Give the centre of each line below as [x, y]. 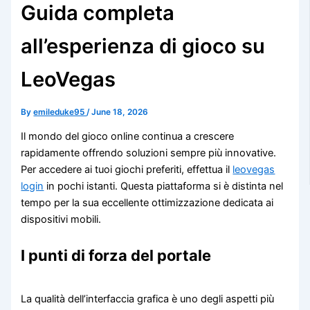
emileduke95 [60, 112]
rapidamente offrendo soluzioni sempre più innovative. [149, 153]
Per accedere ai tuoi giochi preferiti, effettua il [127, 170]
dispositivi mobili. [61, 220]
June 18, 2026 [120, 112]
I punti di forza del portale [116, 256]
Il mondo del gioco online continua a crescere [128, 137]
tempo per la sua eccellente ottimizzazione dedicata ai [147, 203]
